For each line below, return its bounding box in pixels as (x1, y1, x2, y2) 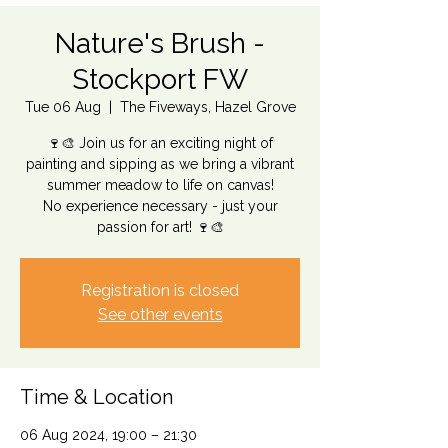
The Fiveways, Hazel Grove (119, 99, 296, 115)
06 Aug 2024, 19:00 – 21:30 (20, 427, 197, 443)
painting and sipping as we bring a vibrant (26, 156, 294, 172)
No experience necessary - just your (42, 198, 278, 214)
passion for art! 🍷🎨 (96, 219, 224, 235)
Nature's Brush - (55, 27, 265, 60)
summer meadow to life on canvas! (46, 177, 274, 193)
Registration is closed (81, 281, 239, 300)
